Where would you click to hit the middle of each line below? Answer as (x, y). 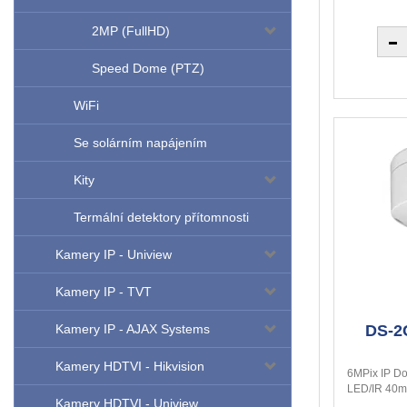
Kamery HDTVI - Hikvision (130, 367)
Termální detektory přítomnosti (161, 218)
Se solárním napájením (140, 143)
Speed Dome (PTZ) (148, 69)
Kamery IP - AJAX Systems (133, 329)
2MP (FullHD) (131, 31)
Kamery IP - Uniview (114, 255)
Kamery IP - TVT (104, 292)
